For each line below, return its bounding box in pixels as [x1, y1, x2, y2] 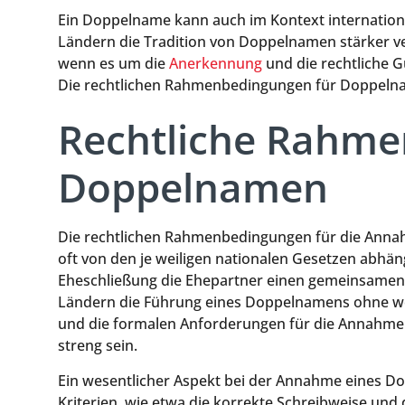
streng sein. [58, 335, 137, 356]
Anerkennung [169, 52, 262, 73]
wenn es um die [58, 52, 169, 73]
